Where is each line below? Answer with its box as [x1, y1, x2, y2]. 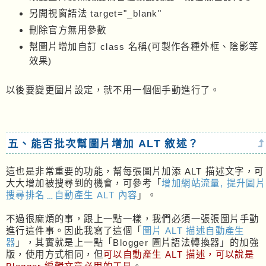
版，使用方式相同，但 [6, 249, 103, 260]
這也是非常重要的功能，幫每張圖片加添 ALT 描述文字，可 [6, 166, 264, 177]
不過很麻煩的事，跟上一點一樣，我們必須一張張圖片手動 [6, 214, 259, 224]
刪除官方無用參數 [28, 24, 107, 35]
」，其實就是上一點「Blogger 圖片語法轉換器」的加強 [15, 237, 259, 248]
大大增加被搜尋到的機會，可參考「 [6, 178, 162, 189]
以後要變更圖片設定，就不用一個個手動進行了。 [6, 85, 220, 96]
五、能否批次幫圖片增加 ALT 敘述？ [8, 138, 199, 150]
